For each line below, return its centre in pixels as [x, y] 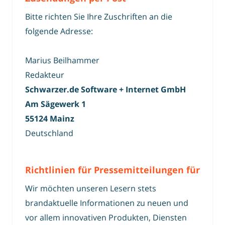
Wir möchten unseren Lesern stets [91, 189]
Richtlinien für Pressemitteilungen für [113, 170]
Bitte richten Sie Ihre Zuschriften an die [99, 16]
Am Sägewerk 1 [55, 104]
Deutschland [49, 133]
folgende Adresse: [59, 31]
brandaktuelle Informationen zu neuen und [107, 203]
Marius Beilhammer [62, 61]
